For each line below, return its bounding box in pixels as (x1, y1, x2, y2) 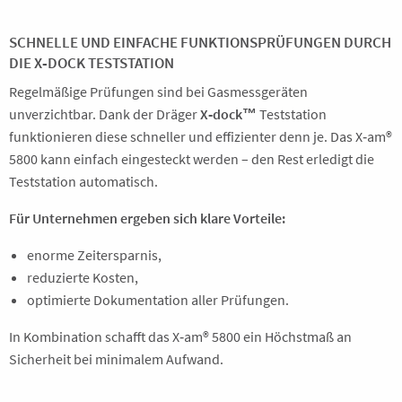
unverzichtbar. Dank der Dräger (9, 105, 200, 123)
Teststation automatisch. (9, 172, 158, 190)
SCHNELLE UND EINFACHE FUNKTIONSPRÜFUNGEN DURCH (9, 32, 391, 52)
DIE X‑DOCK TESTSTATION (9, 53, 174, 73)
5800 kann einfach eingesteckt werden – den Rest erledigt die (9, 150, 374, 168)
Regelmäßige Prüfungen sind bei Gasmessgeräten (9, 83, 308, 100)
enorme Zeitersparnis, (27, 246, 162, 264)
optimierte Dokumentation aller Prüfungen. (27, 291, 289, 309)
